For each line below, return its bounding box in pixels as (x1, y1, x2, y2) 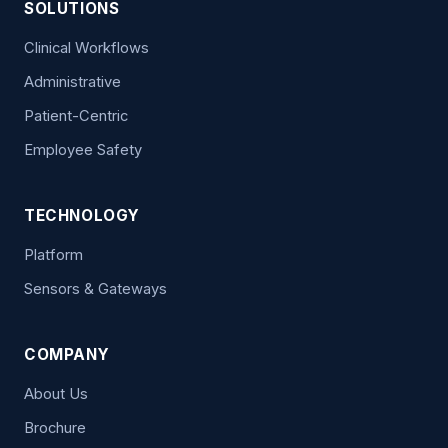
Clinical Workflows (24, 38, 149, 57)
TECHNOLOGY (24, 205, 141, 225)
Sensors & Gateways (24, 279, 167, 298)
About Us (24, 384, 88, 403)
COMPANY (24, 344, 110, 364)
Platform (24, 245, 83, 264)
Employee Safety (24, 140, 142, 159)
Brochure (24, 418, 86, 437)
